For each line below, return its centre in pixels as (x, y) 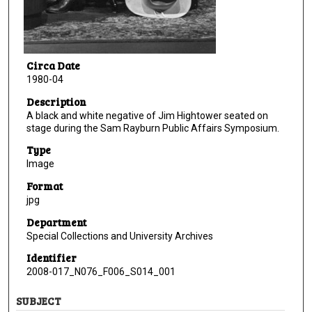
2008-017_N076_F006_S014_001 (101, 272)
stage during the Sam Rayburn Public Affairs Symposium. (153, 128)
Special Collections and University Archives (119, 236)
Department (56, 222)
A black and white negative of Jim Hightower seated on (147, 115)
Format (44, 186)
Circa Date (53, 66)
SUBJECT (39, 301)
